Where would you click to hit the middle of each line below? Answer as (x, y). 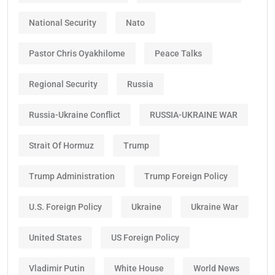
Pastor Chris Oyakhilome (77, 53)
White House (139, 268)
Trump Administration (72, 176)
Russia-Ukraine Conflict (75, 114)
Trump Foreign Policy (186, 176)
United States (55, 237)
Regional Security (63, 84)
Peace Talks (178, 53)
